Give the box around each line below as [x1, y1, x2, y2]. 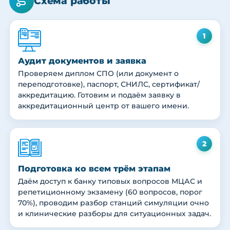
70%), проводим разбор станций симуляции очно [18, 198, 209, 208]
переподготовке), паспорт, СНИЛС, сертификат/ [18, 80, 200, 89]
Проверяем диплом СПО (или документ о [18, 69, 179, 79]
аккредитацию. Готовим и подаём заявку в [18, 90, 181, 100]
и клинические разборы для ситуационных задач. [18, 209, 211, 219]
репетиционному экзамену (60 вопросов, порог [18, 187, 202, 197]
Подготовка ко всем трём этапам [18, 164, 170, 174]
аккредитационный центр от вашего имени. [18, 101, 189, 111]
